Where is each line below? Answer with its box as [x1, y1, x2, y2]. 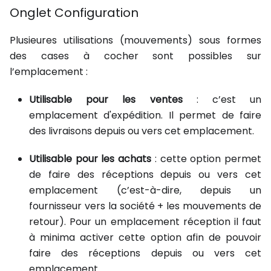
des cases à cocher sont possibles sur [10, 49, 261, 64]
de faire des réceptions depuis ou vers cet [29, 168, 261, 182]
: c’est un [182, 93, 261, 107]
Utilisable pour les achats [29, 152, 152, 166]
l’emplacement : [10, 65, 88, 79]
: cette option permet [151, 152, 262, 166]
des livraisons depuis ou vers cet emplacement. [29, 124, 254, 139]
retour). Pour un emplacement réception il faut [29, 215, 261, 229]
